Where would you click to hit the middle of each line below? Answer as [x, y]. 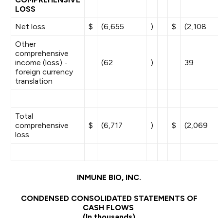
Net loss [30, 27]
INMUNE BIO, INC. [109, 177]
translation [34, 81]
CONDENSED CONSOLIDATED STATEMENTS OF [109, 198]
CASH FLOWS [109, 208]
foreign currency [44, 72]
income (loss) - [42, 63]
